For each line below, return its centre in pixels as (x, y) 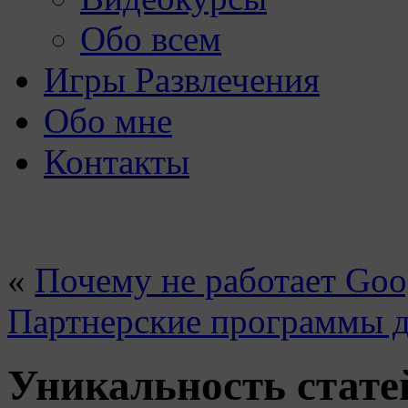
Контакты (117, 162)
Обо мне (108, 121)
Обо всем (151, 39)
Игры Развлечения (182, 80)
